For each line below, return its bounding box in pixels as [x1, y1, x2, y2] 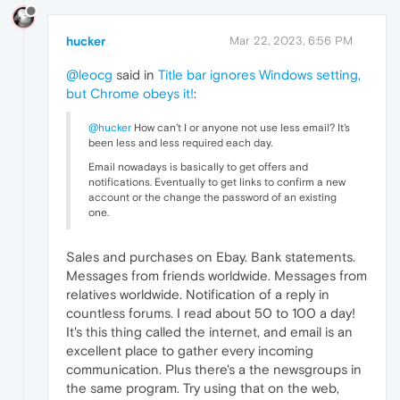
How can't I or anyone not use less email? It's [131, 121, 350, 134]
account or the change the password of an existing [88, 191, 337, 204]
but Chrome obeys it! [66, 86, 194, 101]
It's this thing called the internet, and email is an [66, 324, 353, 339]
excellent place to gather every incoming [66, 343, 313, 358]
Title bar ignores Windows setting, [158, 67, 361, 82]
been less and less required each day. [88, 137, 272, 149]
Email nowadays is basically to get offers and [88, 161, 308, 173]
